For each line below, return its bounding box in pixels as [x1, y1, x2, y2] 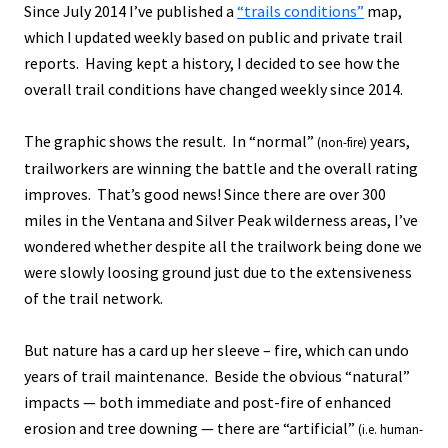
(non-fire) [317, 134, 367, 152]
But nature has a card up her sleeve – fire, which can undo [24, 340, 409, 361]
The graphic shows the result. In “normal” [24, 131, 317, 152]
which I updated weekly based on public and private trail [24, 27, 403, 48]
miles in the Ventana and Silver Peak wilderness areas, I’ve [24, 210, 418, 231]
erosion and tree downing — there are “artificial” [24, 418, 358, 439]
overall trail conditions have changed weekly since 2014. [24, 79, 403, 100]
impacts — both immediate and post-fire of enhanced [24, 392, 391, 413]
